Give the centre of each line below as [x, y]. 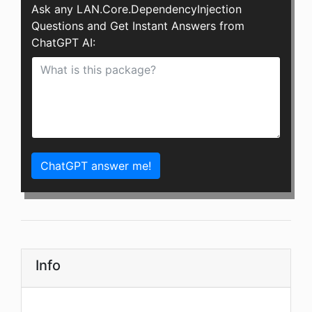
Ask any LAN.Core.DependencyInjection [136, 9]
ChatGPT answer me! [96, 166]
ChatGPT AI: [63, 43]
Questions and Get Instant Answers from [138, 26]
